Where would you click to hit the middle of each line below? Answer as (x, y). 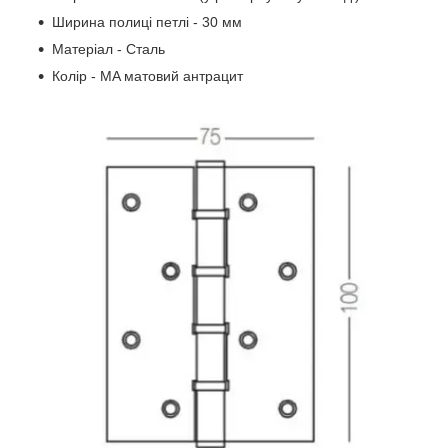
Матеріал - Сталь (108, 48)
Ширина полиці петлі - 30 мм (147, 21)
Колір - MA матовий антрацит (147, 75)
